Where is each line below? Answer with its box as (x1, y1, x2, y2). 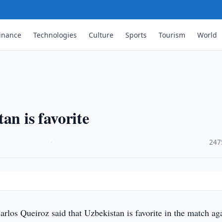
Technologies (33, 30, 77, 40)
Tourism (159, 30, 186, 40)
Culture (89, 30, 114, 40)
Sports (125, 30, 147, 40)
